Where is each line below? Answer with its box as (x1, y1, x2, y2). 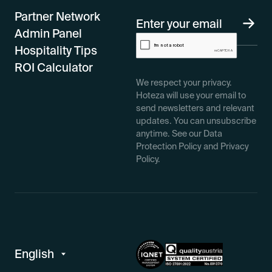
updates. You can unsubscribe (136, 115, 256, 126)
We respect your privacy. (136, 77, 232, 87)
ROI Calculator (14, 60, 93, 74)
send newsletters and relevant (136, 103, 254, 113)
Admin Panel (14, 26, 82, 40)
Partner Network (14, 9, 100, 23)
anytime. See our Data (136, 128, 222, 138)
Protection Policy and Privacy (136, 141, 249, 151)
